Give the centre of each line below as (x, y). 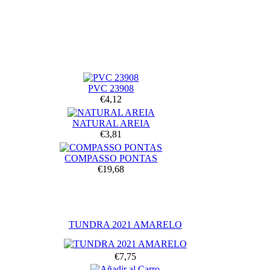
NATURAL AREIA (111, 123)
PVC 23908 (111, 88)
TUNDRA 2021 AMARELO (125, 224)
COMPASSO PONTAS (111, 158)
